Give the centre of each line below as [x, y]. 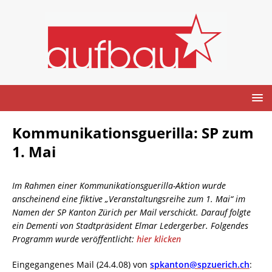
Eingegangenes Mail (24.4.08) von [81, 264]
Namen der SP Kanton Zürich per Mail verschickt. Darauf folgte [131, 212]
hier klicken [159, 239]
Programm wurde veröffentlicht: [74, 239]
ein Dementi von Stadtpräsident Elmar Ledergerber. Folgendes [130, 225]
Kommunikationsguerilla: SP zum [133, 132]
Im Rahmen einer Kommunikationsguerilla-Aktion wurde [119, 185]
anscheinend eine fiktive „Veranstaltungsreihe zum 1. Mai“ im [129, 199]
